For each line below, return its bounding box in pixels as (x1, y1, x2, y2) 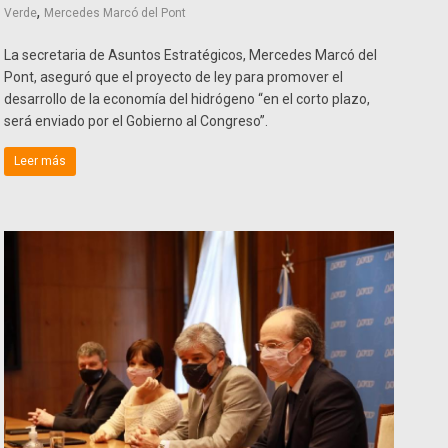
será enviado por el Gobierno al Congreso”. (4, 112, 269, 129)
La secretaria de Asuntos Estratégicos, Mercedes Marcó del (4, 46, 378, 63)
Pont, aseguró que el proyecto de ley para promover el (4, 68, 344, 85)
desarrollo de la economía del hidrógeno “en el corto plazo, (4, 90, 371, 107)
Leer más (14, 153, 67, 168)
